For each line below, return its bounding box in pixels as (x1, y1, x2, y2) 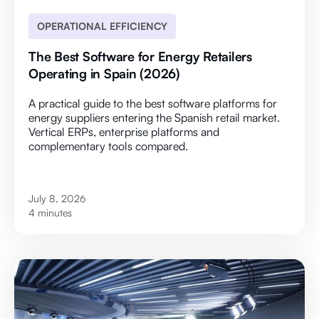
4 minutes (28, 206, 72, 219)
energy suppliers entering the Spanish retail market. (28, 110, 280, 125)
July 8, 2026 (28, 192, 85, 205)
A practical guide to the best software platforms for (28, 96, 277, 111)
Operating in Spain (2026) (28, 66, 180, 82)
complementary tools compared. (28, 139, 188, 154)
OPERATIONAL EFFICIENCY (37, 20, 167, 33)
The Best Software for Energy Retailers (28, 48, 252, 65)
